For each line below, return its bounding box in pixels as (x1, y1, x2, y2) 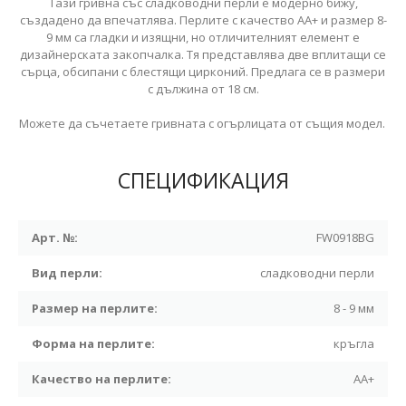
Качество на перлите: (32, 371, 171, 387)
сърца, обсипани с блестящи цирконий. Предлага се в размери (21, 63, 385, 80)
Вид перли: (32, 265, 102, 281)
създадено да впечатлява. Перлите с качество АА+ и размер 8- (19, 12, 387, 28)
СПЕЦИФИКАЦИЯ (117, 166, 289, 195)
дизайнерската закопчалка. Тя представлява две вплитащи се (20, 46, 386, 63)
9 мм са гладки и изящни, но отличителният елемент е (46, 29, 360, 45)
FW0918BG (316, 229, 374, 246)
